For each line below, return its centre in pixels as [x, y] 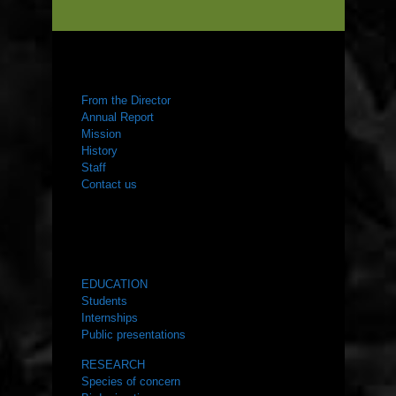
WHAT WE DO [118, 255]
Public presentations [133, 335]
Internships [109, 318]
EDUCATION [114, 285]
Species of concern [130, 382]
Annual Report [117, 118]
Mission [101, 134]
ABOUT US [110, 71]
